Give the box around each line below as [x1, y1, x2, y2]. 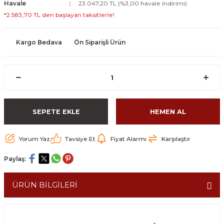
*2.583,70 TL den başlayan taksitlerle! [4, 11, 114, 18]
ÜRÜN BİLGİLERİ [12, 180, 77, 189]
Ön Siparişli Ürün [74, 38, 125, 46]
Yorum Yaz [19, 134, 50, 142]
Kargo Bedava [16, 38, 62, 46]
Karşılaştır [161, 134, 190, 142]
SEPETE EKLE [32, 107, 80, 115]
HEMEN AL [150, 107, 186, 115]
